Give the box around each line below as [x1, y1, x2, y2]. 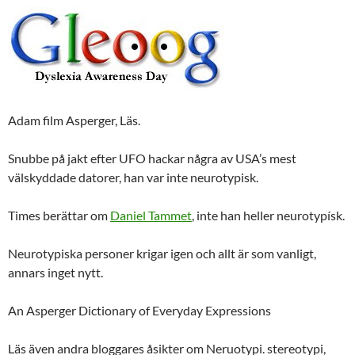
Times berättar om [8, 207, 110, 223]
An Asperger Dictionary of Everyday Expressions [8, 302, 271, 318]
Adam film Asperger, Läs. [8, 112, 140, 128]
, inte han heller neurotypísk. [192, 207, 345, 223]
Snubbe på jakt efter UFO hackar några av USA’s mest [8, 150, 296, 166]
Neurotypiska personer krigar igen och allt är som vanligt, [8, 245, 316, 261]
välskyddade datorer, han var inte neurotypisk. [8, 169, 258, 185]
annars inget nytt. [8, 264, 103, 280]
